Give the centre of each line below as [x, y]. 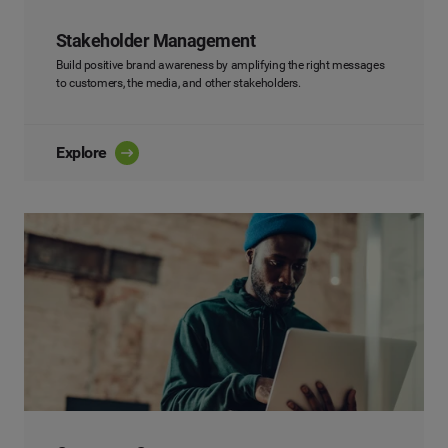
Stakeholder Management [156, 40]
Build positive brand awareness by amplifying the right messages [220, 64]
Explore [81, 152]
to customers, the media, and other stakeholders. [178, 82]
